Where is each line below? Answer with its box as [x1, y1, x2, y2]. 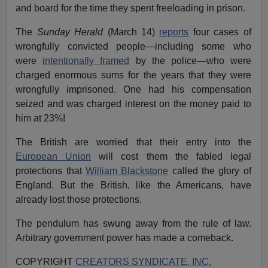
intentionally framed [42, 56, 130, 66]
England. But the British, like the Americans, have [16, 180, 251, 191]
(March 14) [103, 27, 160, 38]
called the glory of [168, 166, 251, 176]
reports [159, 27, 189, 38]
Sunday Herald [36, 27, 103, 38]
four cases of [188, 27, 251, 38]
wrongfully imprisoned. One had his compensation [16, 84, 251, 95]
